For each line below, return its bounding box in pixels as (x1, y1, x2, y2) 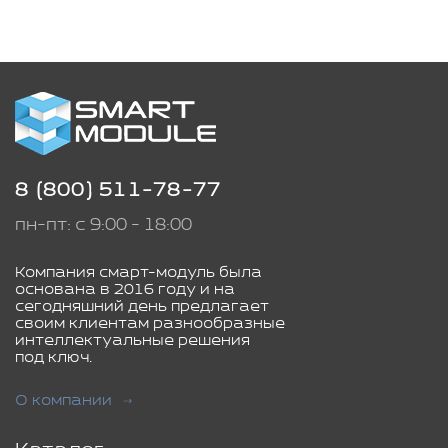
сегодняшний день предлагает (15, 298, 269, 315)
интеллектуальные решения (15, 332, 250, 349)
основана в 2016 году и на (15, 281, 235, 298)
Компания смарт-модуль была (15, 264, 262, 281)
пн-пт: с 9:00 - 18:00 (15, 215, 192, 235)
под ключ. (15, 349, 92, 366)
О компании (15, 392, 112, 409)
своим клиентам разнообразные (15, 315, 285, 332)
